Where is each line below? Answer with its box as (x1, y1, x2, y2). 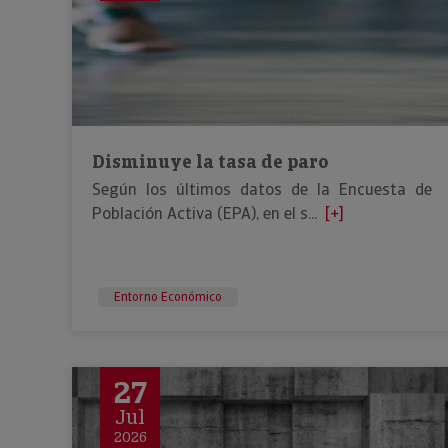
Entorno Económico (114, 289, 222, 305)
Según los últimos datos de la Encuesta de (92, 179, 432, 200)
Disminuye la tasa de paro (92, 150, 328, 173)
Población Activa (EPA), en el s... (92, 203, 317, 224)
